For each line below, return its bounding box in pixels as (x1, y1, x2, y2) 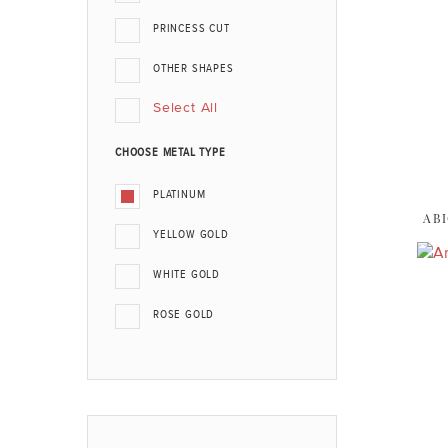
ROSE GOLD (153, 309, 215, 321)
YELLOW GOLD (153, 229, 229, 241)
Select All (153, 99, 218, 115)
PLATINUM (153, 189, 206, 201)
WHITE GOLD (153, 269, 220, 281)
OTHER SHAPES (153, 63, 234, 75)
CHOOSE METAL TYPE (115, 147, 226, 159)
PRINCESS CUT (153, 23, 230, 35)
